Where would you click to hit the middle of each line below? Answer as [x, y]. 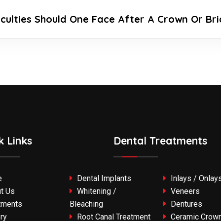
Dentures [185, 204]
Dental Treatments [160, 141]
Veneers [184, 191]
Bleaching [86, 204]
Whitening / [96, 191]
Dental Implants [103, 179]
